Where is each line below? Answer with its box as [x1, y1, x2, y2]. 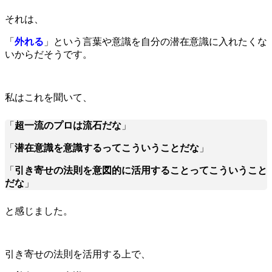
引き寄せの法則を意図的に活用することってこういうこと [15, 165, 267, 175]
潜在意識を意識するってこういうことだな [15, 142, 199, 153]
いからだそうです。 [5, 49, 92, 59]
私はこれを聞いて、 [5, 92, 92, 103]
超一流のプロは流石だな [15, 120, 121, 131]
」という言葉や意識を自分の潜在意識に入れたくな [44, 36, 267, 47]
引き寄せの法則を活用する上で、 [5, 248, 151, 259]
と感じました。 [5, 205, 73, 216]
